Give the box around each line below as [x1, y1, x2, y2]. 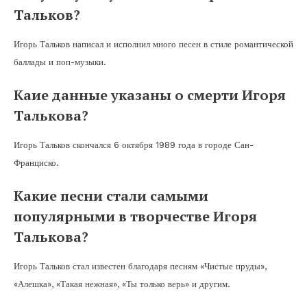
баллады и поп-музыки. [14, 56, 106, 67]
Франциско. [14, 157, 59, 168]
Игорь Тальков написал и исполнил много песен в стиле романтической [14, 38, 293, 49]
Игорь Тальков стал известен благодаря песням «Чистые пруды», [14, 260, 267, 271]
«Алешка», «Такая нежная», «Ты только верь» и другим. [14, 278, 230, 289]
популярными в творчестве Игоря [14, 206, 257, 225]
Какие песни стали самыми [14, 186, 208, 205]
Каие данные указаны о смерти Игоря [14, 85, 286, 104]
